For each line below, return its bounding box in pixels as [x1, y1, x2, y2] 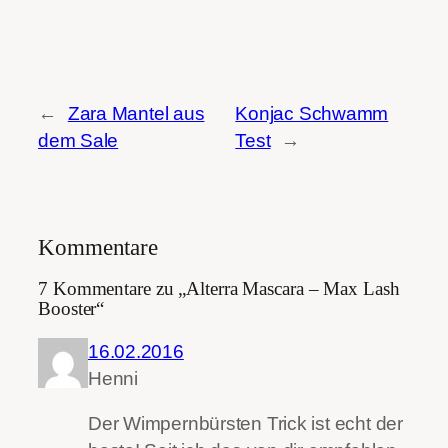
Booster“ [38, 299, 105, 320]
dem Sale [38, 129, 119, 151]
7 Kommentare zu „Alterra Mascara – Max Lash [38, 279, 400, 300]
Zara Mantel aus [67, 102, 205, 124]
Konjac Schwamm [235, 102, 389, 124]
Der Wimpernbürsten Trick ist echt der [88, 413, 403, 435]
